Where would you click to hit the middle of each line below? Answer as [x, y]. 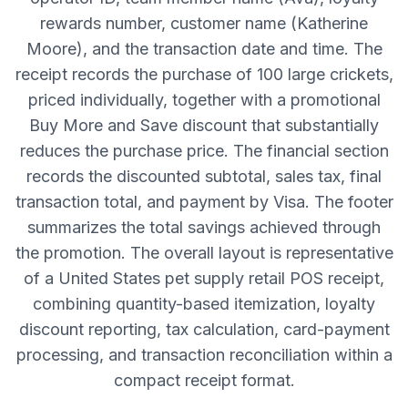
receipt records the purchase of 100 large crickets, [204, 74]
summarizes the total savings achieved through [204, 227]
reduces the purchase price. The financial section [204, 151]
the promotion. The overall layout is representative [204, 253]
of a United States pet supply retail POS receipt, [204, 278]
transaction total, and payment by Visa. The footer [204, 202]
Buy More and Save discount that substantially [204, 125]
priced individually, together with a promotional [204, 100]
